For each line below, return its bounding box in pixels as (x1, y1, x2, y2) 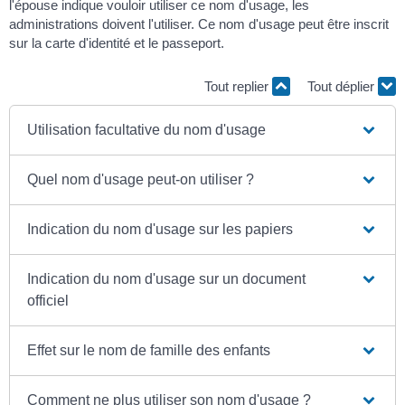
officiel (27, 293, 70, 309)
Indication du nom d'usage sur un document (27, 271, 306, 287)
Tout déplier (307, 78, 378, 94)
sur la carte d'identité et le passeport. (9, 35, 224, 52)
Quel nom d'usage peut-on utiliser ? (27, 172, 255, 188)
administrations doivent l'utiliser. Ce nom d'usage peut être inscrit (9, 16, 389, 33)
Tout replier (204, 78, 272, 94)
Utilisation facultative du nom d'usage (27, 122, 267, 138)
